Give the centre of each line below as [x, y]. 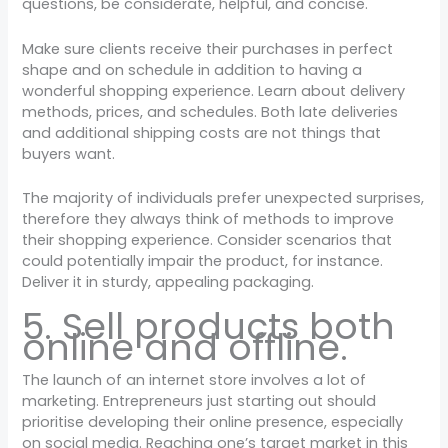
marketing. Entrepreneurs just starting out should [199, 401]
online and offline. [185, 348]
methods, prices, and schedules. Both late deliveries [210, 111]
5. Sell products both [209, 327]
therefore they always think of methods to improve [208, 218]
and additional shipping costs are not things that [202, 132]
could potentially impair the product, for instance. [203, 260]
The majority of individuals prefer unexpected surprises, [223, 197]
